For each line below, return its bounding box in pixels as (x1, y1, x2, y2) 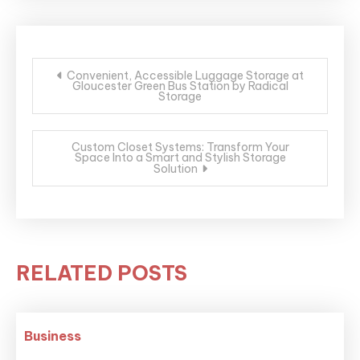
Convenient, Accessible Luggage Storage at (66, 68, 304, 83)
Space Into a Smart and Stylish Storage (74, 150, 286, 165)
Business (24, 328, 82, 344)
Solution (153, 162, 198, 176)
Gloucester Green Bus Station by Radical (72, 79, 288, 93)
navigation (31, 80, 163, 110)
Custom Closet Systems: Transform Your (71, 140, 289, 154)
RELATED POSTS (16, 260, 187, 286)
